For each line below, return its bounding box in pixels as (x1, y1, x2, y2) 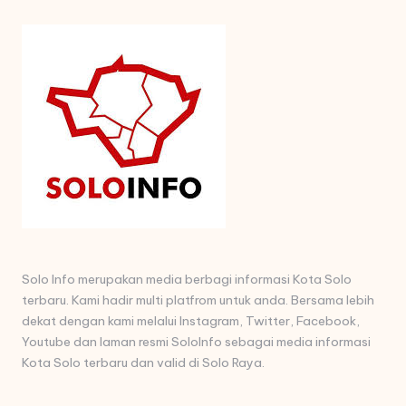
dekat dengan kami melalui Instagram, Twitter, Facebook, (22, 312, 360, 329)
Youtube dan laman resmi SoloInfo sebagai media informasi (22, 333, 371, 350)
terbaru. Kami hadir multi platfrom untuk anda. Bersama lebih (22, 291, 374, 308)
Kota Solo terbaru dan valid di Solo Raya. (22, 353, 265, 371)
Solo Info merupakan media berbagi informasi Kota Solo (22, 270, 352, 287)
